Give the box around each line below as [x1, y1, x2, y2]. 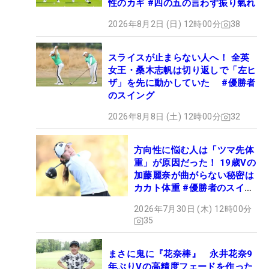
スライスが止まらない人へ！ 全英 [108, 52, 250, 64]
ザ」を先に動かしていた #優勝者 [108, 77, 256, 89]
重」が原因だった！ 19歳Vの [134, 157, 256, 169]
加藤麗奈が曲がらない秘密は [134, 170, 255, 181]
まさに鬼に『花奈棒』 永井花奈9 [108, 249, 253, 260]
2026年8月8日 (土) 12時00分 [108, 112, 221, 122]
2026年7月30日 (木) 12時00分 [134, 204, 252, 214]
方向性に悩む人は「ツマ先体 [134, 145, 255, 156]
